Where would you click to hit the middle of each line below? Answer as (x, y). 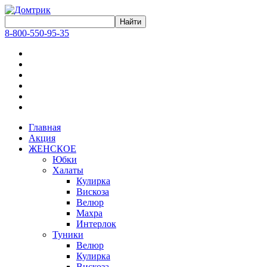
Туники (68, 235)
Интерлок (96, 224)
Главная (45, 127)
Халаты (68, 170)
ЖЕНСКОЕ (52, 149)
